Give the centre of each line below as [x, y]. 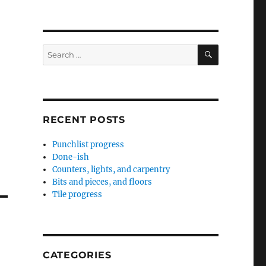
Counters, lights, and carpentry [111, 169]
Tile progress [77, 194]
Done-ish [71, 157]
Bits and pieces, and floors [102, 182]
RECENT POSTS [84, 119]
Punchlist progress [88, 144]
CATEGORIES [77, 255]
